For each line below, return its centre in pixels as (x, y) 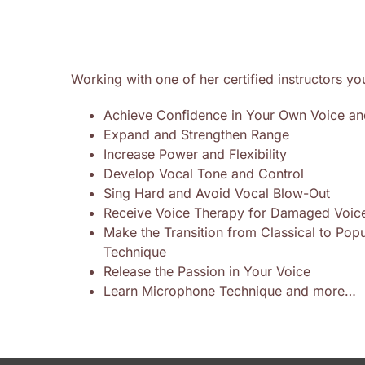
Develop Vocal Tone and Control (204, 174)
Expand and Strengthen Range (197, 135)
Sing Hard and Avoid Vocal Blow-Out (217, 193)
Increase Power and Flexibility (196, 154)
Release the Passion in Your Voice (207, 272)
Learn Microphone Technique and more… (230, 291)
